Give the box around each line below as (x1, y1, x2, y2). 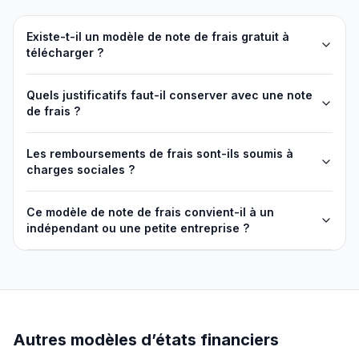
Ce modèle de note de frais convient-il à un (26, 205, 274, 219)
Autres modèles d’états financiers (13, 330, 279, 349)
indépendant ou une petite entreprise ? (26, 221, 249, 235)
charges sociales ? (26, 163, 135, 176)
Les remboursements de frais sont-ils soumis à (26, 147, 293, 160)
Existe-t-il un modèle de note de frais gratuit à (26, 30, 289, 43)
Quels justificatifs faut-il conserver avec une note (26, 88, 313, 102)
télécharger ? (26, 46, 103, 59)
